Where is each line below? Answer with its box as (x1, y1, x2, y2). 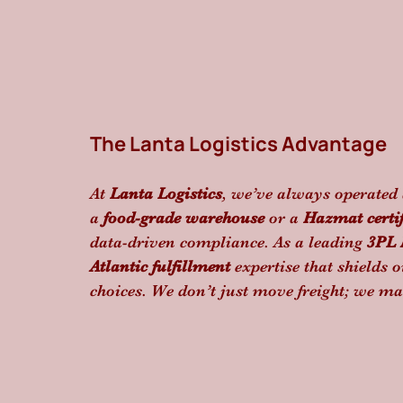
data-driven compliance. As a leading (90, 233, 367, 251)
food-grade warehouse (103, 209, 264, 227)
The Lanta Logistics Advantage (90, 130, 387, 157)
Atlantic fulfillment (90, 257, 230, 275)
